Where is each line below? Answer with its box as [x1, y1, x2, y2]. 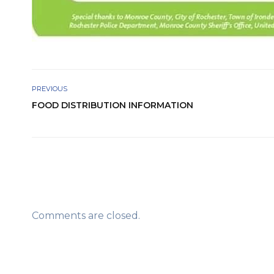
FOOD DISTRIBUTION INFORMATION [32, 100, 193, 111]
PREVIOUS [32, 84, 67, 94]
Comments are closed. [32, 209, 140, 221]
